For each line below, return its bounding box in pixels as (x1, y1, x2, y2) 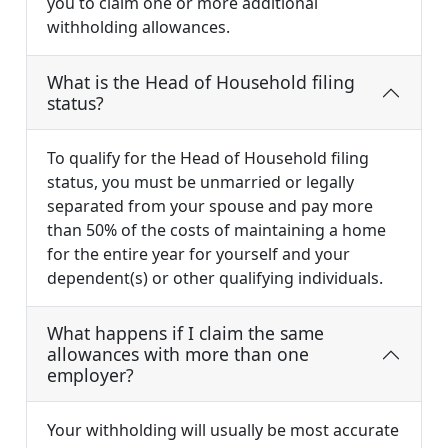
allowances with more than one (47, 342, 309, 367)
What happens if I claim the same (47, 321, 324, 346)
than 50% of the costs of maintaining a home (47, 219, 386, 242)
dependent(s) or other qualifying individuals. (47, 267, 383, 290)
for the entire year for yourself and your (47, 243, 350, 266)
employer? (47, 363, 134, 388)
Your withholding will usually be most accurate (47, 419, 399, 442)
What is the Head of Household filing (47, 70, 355, 95)
